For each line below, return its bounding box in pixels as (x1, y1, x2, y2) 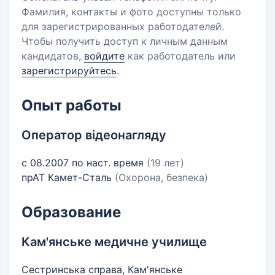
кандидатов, (21, 50, 84, 62)
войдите (84, 50, 125, 62)
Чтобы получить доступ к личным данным (21, 35, 228, 47)
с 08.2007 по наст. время (21, 157, 147, 169)
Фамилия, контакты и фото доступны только (21, 6, 241, 18)
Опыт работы (21, 96, 122, 114)
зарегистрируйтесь (21, 64, 117, 77)
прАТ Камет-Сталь (21, 171, 115, 184)
